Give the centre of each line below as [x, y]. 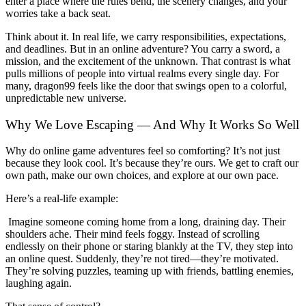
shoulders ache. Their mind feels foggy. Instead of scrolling [133, 234]
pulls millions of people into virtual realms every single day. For [142, 73]
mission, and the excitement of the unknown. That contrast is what [148, 61]
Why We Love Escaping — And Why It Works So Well [152, 124]
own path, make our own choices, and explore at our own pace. [142, 176]
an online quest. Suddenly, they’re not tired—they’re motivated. [142, 259]
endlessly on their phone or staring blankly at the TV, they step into [149, 247]
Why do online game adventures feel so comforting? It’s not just [143, 151]
